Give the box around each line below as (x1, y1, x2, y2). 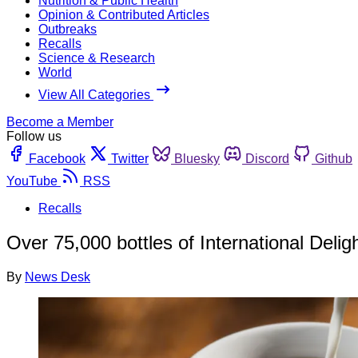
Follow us (6, 129, 62, 143)
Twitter (111, 151, 149, 165)
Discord (245, 151, 289, 165)
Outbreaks (38, 22, 97, 36)
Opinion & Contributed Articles (38, 7, 209, 22)
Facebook (29, 151, 86, 165)
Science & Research (38, 50, 155, 65)
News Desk (25, 269, 90, 284)
